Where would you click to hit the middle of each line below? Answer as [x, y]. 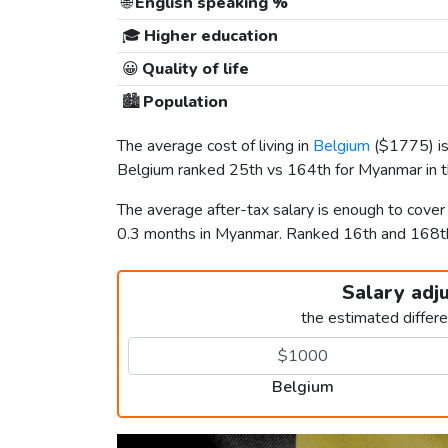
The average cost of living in [215, 146]
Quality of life [193, 69]
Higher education [209, 36]
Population [183, 102]
